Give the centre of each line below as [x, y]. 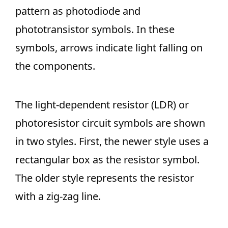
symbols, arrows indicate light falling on [109, 48]
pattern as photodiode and [78, 11]
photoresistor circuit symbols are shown [110, 123]
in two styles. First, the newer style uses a [112, 141]
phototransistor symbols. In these [95, 29]
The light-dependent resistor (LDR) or [102, 105]
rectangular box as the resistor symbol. [107, 160]
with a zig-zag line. [58, 196]
